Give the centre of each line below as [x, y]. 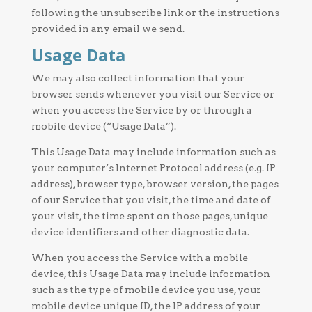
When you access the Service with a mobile [139, 258]
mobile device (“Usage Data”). [103, 126]
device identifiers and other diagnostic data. [140, 232]
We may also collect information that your [138, 78]
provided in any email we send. [108, 29]
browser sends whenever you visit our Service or [153, 94]
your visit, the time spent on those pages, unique [149, 216]
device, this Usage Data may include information [150, 274]
